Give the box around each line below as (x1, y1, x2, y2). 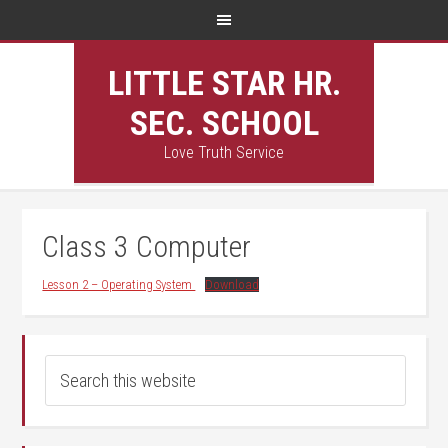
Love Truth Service (164, 143, 284, 162)
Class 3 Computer (42, 229, 252, 264)
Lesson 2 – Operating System (42, 277, 196, 292)
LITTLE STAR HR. (107, 63, 341, 103)
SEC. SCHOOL (129, 103, 319, 143)
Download (204, 277, 259, 292)
